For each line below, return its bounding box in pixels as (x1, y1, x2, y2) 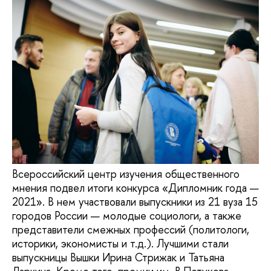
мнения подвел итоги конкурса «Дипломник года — (12, 180, 259, 195)
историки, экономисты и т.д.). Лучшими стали (12, 235, 229, 251)
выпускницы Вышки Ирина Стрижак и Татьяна (12, 249, 224, 265)
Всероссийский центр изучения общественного (12, 166, 240, 181)
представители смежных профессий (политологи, (12, 221, 249, 237)
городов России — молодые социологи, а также (12, 207, 241, 223)
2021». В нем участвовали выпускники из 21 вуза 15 (12, 194, 258, 209)
